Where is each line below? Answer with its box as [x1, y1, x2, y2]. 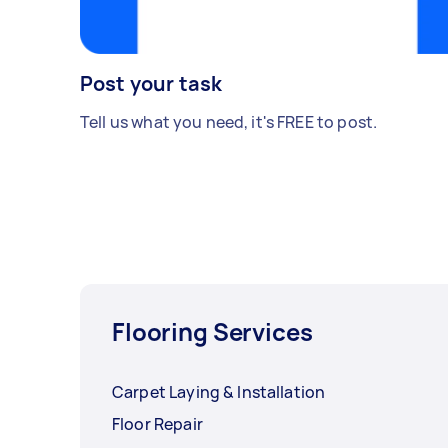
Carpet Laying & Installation [112, 380, 326, 403]
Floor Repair [112, 412, 203, 435]
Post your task [80, 69, 223, 97]
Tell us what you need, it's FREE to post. [80, 110, 378, 133]
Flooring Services [112, 314, 313, 348]
